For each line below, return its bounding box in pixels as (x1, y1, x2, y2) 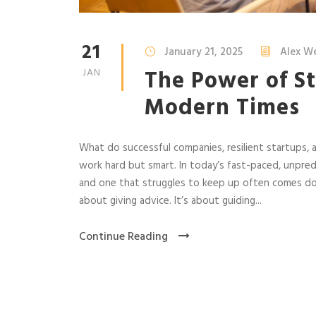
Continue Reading (79, 228, 168, 247)
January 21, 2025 (164, 44, 243, 61)
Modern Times (145, 90, 300, 127)
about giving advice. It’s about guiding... (79, 193, 262, 210)
